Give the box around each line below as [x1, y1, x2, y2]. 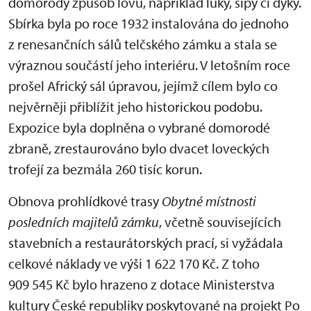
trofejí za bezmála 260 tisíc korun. [8, 160, 202, 178]
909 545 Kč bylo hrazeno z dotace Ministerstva [8, 276, 275, 294]
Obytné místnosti [162, 192, 256, 210]
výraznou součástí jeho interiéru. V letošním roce [8, 56, 290, 74]
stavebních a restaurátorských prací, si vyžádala [8, 234, 283, 252]
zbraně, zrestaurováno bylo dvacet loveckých [8, 140, 269, 158]
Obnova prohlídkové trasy [8, 192, 162, 210]
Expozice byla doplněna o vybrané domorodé [8, 119, 270, 137]
